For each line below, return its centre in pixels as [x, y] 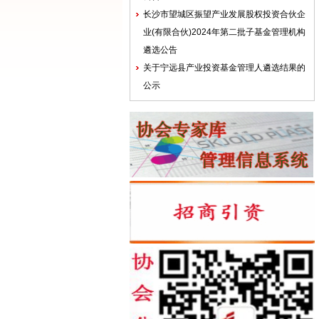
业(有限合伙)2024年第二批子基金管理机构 [224, 32]
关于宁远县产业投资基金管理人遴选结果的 [224, 68]
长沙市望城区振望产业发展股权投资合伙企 [224, 14]
